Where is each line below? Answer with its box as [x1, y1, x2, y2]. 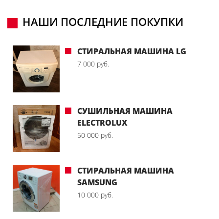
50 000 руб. [77, 130, 113, 140]
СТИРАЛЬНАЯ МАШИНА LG [77, 45, 186, 57]
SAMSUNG [77, 176, 117, 188]
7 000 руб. [77, 59, 109, 68]
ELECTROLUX [77, 117, 128, 128]
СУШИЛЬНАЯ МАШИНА [77, 105, 173, 116]
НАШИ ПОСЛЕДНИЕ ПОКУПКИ [22, 14, 183, 29]
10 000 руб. [77, 190, 113, 199]
